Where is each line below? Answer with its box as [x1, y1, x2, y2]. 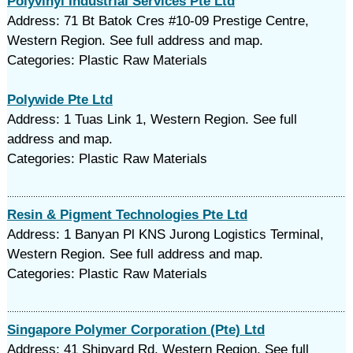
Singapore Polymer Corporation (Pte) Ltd [6, 322, 265, 337]
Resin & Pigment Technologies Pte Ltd [6, 207, 247, 222]
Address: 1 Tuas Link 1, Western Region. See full [6, 112, 297, 127]
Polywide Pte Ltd [6, 92, 113, 107]
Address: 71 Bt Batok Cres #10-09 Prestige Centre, [6, 13, 309, 28]
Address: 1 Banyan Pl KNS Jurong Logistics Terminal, [6, 227, 324, 242]
